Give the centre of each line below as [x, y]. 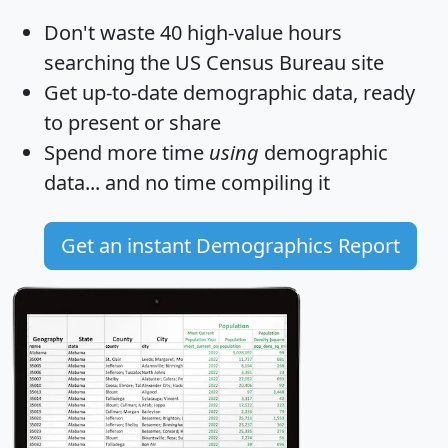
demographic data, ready [296, 93]
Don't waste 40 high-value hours [193, 33]
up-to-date [130, 93]
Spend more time [126, 153]
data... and [94, 183]
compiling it [273, 183]
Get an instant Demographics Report [230, 246]
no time [180, 183]
